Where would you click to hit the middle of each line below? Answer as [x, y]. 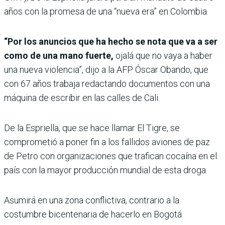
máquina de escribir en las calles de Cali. [82, 97]
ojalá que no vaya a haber [163, 55]
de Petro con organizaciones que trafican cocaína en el [110, 156]
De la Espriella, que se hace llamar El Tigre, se [92, 128]
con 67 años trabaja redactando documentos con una [107, 83]
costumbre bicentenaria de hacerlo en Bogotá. [94, 214]
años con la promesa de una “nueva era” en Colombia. [106, 11]
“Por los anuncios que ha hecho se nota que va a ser [111, 41]
